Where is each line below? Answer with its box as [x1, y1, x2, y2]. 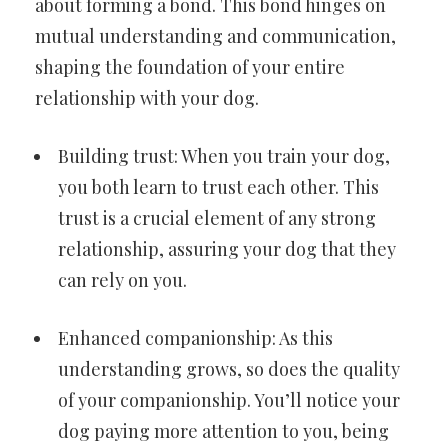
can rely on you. [58, 268, 187, 293]
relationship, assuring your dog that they [58, 237, 396, 262]
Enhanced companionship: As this [58, 326, 333, 351]
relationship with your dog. [35, 86, 259, 111]
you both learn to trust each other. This [58, 175, 379, 200]
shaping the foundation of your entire [35, 55, 345, 80]
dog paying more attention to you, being [58, 419, 389, 444]
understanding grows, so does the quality [58, 357, 400, 382]
